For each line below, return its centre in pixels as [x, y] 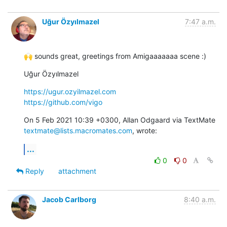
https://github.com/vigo [63, 102]
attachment [77, 171]
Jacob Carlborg [69, 199]
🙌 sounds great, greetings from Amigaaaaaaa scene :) [115, 56]
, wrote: [145, 130]
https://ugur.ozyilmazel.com [70, 91]
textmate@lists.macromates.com [78, 130]
